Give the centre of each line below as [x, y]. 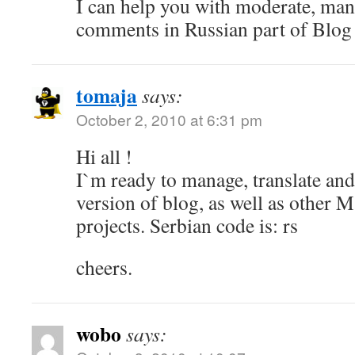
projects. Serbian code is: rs [187, 225]
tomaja [107, 95]
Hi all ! [104, 156]
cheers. [104, 267]
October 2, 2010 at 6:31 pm [169, 119]
